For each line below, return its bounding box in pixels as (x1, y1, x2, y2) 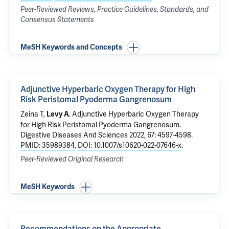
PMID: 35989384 (20, 141, 75, 150)
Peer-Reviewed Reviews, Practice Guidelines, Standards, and (20, 5, 209, 14)
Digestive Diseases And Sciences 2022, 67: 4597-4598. (20, 130, 193, 140)
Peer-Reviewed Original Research (20, 155, 124, 164)
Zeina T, (20, 109, 47, 119)
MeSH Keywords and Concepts (20, 43, 122, 52)
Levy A (47, 110, 69, 119)
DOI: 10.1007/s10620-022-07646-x (78, 141, 181, 150)
